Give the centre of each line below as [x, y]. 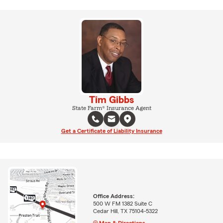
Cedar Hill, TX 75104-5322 [125, 211]
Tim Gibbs [111, 100]
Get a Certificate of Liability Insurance [111, 131]
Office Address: [113, 196]
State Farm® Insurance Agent [111, 108]
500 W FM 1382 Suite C [122, 203]
